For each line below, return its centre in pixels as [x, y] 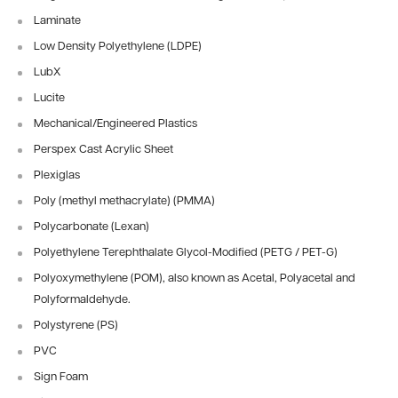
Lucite [49, 98]
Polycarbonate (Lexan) [92, 227]
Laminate [57, 21]
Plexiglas [57, 175]
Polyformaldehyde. [82, 300]
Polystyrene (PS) [76, 326]
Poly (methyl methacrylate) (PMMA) [124, 201]
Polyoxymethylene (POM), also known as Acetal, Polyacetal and [195, 279]
